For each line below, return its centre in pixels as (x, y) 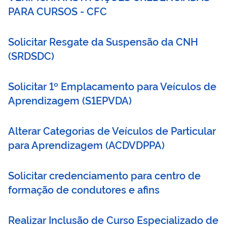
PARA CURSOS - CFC (58, 10)
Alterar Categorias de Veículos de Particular (112, 130)
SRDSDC (31, 55)
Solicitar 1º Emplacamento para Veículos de (112, 85)
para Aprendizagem (55, 144)
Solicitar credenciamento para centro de (104, 175)
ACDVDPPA (135, 144)
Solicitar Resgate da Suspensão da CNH (103, 41)
